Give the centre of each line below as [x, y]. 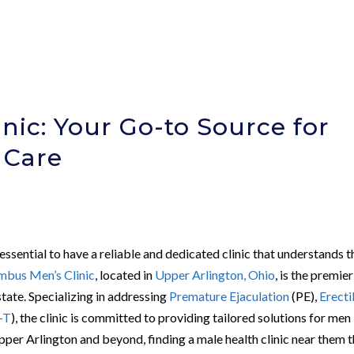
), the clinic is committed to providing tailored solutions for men [181, 317]
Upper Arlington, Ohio [215, 274]
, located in [125, 274]
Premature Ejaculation [230, 296]
